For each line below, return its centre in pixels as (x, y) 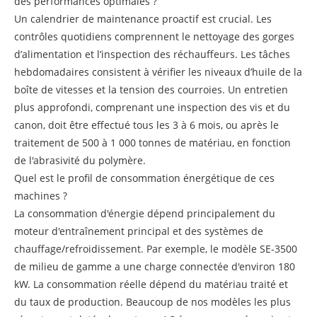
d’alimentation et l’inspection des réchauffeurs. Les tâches (152, 54)
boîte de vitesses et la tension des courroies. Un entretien (151, 89)
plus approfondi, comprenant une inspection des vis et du (152, 107)
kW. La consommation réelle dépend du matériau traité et (151, 284)
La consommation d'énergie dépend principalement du (145, 213)
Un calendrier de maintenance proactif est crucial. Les (143, 18)
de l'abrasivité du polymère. (80, 160)
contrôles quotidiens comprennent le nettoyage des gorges (154, 36)
